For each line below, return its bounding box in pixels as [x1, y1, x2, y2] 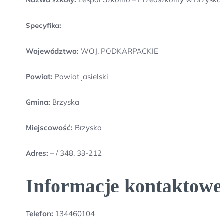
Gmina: [26, 97, 50, 107]
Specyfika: [26, 21, 61, 30]
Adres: [26, 148, 50, 158]
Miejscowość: [26, 123, 73, 132]
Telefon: [26, 209, 53, 218]
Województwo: [26, 46, 79, 55]
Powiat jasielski [53, 72, 108, 81]
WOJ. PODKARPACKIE [79, 46, 158, 55]
